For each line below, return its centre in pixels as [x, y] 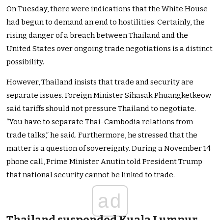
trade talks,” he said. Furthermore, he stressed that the [102, 135]
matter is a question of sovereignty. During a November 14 [109, 149]
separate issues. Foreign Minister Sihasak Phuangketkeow [109, 96]
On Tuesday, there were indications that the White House [107, 9]
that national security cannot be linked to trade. [91, 175]
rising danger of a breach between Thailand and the [97, 36]
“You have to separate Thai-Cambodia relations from [100, 122]
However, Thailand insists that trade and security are [100, 82]
